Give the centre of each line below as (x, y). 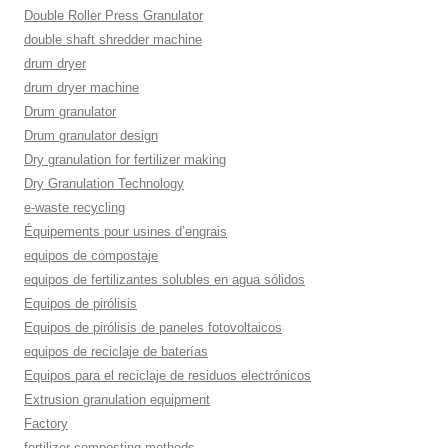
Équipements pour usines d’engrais (125, 231)
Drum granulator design (91, 135)
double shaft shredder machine (113, 39)
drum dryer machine (81, 87)
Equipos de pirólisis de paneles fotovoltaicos (153, 327)
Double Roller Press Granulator (113, 15)
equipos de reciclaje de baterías (116, 351)
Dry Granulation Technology (104, 183)
